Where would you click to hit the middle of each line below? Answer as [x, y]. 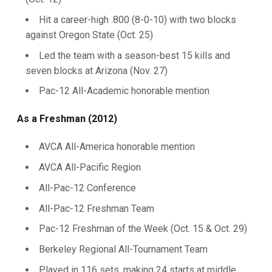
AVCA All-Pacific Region [90, 167]
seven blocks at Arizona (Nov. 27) [97, 70]
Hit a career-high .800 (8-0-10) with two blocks [138, 19]
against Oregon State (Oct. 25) [89, 35]
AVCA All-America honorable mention [117, 147]
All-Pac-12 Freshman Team [97, 208]
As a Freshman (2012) [68, 119]
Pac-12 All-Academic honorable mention [124, 91]
